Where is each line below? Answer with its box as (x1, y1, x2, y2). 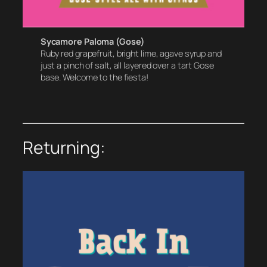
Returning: (23, 135, 105, 159)
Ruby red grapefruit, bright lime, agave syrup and (40, 48, 222, 60)
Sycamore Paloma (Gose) (40, 36, 145, 48)
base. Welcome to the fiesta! (40, 72, 148, 83)
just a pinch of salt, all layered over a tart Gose (40, 60, 214, 72)
